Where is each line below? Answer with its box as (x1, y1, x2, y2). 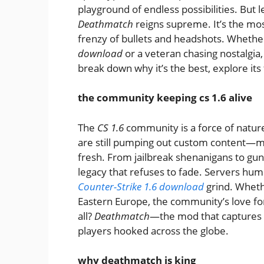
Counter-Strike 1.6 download (78, 179, 204, 193)
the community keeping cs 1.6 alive (78, 91, 252, 105)
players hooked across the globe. (78, 223, 229, 237)
